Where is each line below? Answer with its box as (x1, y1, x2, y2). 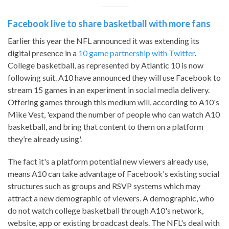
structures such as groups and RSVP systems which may (8, 180, 200, 191)
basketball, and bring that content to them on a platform (8, 121, 203, 131)
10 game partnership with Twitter (78, 48, 195, 58)
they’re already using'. (8, 133, 82, 144)
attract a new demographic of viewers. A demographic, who (8, 193, 214, 203)
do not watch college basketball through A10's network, (8, 205, 203, 215)
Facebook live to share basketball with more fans (8, 17, 211, 29)
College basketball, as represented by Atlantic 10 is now (8, 60, 203, 70)
